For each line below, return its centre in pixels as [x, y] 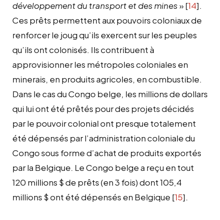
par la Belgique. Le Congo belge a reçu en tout [103, 167]
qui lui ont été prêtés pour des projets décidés [103, 108]
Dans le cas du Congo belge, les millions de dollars [110, 94]
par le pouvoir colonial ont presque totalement [104, 123]
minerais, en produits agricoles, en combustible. [107, 79]
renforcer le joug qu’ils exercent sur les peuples [105, 35]
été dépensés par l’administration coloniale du [104, 138]
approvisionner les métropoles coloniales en [100, 64]
